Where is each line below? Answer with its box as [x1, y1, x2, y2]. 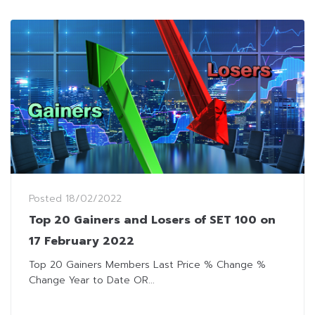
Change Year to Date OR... [29, 273, 155, 288]
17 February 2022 [29, 233, 134, 250]
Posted [29, 191, 65, 207]
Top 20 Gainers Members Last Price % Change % [29, 257, 266, 273]
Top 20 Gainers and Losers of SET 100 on [29, 212, 276, 229]
